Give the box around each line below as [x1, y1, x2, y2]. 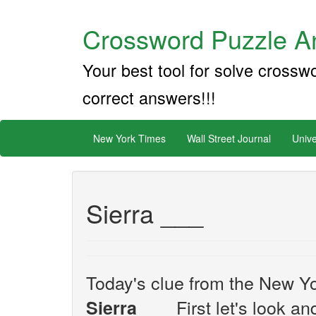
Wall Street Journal [187, 131, 271, 145]
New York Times [93, 131, 166, 145]
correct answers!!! [83, 85, 216, 109]
